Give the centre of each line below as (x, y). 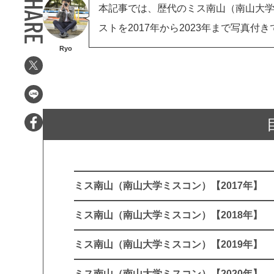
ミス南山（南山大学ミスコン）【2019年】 (168, 245)
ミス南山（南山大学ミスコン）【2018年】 (168, 215)
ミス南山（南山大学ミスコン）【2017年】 (168, 186)
